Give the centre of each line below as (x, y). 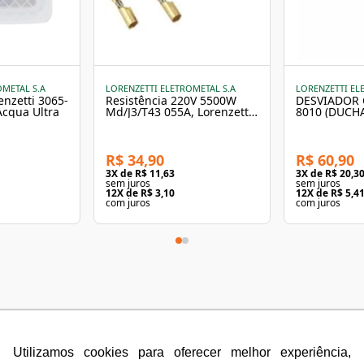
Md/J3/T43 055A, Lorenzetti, (180, 112)
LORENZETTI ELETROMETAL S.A (171, 89)
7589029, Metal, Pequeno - (178, 123)
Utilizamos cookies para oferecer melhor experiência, (182, 352)
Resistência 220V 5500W (171, 101)
